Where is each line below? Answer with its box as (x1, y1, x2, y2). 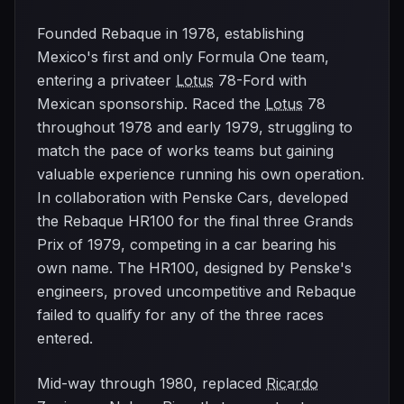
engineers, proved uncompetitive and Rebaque (37, 282, 356, 300)
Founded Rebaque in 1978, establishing (37, 24, 304, 42)
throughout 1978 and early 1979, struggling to (37, 118, 353, 136)
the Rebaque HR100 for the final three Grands (37, 212, 353, 230)
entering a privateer (37, 71, 176, 89)
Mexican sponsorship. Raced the (37, 95, 265, 113)
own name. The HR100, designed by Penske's (37, 259, 352, 277)
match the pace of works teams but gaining (37, 142, 334, 160)
